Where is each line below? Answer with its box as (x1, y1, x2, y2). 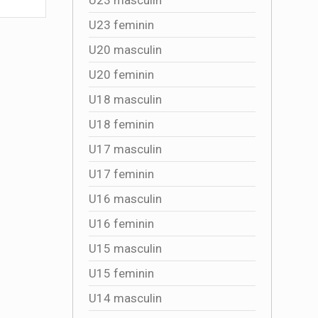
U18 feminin (89, 116, 154, 131)
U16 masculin (89, 191, 162, 206)
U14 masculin (89, 290, 162, 305)
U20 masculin (89, 42, 162, 57)
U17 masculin (89, 141, 162, 156)
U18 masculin (89, 92, 162, 106)
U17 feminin (89, 166, 154, 181)
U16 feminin (89, 216, 154, 231)
